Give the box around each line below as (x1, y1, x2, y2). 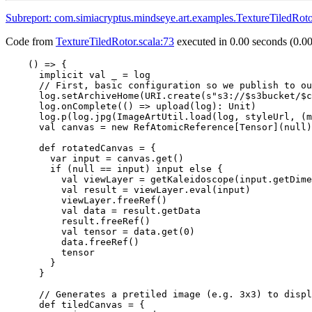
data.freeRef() (6, 236, 139, 247)
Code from (6, 35, 56, 47)
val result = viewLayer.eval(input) (6, 184, 251, 195)
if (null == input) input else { (6, 163, 223, 174)
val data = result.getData (6, 205, 201, 216)
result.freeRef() (6, 215, 150, 226)
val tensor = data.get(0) (6, 226, 195, 237)
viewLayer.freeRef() (6, 194, 167, 205)
